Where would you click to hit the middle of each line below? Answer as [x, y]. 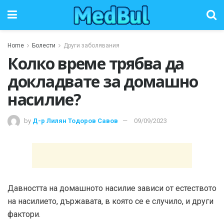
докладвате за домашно [103, 81]
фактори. [24, 214]
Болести [44, 45]
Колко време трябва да [96, 63]
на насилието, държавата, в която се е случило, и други [110, 201]
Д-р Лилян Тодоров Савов [75, 120]
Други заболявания [91, 45]
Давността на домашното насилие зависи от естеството [112, 188]
